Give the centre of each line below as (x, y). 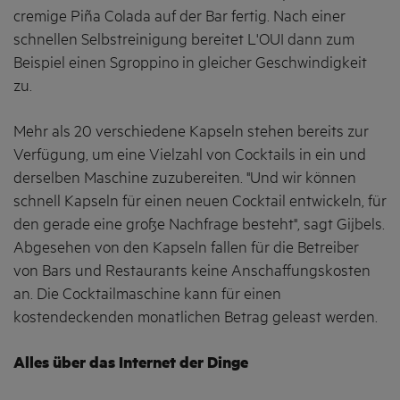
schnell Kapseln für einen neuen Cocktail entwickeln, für (200, 202)
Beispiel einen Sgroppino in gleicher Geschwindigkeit (190, 63)
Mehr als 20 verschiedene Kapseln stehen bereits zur (191, 133)
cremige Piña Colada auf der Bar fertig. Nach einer (179, 17)
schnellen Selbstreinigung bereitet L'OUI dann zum (184, 40)
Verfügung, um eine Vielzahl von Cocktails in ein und (190, 156)
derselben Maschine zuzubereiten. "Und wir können (185, 179)
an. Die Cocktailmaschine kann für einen (147, 295)
